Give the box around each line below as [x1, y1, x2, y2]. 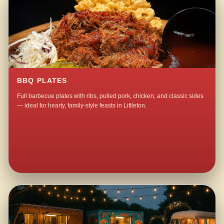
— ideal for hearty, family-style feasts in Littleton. [17, 102, 147, 109]
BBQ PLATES [17, 77, 67, 85]
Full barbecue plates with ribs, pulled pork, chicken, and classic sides [17, 92, 204, 100]
